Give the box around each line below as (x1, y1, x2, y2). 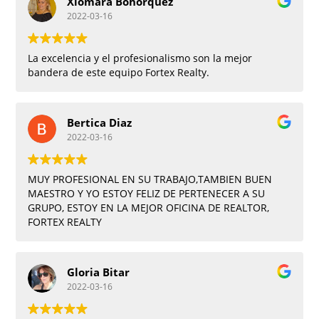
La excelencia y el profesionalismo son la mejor (28, 51, 253, 66)
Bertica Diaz (67, 115, 132, 130)
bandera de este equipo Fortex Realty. (28, 66, 210, 80)
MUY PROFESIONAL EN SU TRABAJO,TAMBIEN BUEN (28, 172, 273, 187)
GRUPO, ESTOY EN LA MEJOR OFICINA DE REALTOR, (28, 201, 270, 215)
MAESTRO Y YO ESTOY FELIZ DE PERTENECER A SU (28, 187, 266, 201)
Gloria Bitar (67, 264, 130, 279)
